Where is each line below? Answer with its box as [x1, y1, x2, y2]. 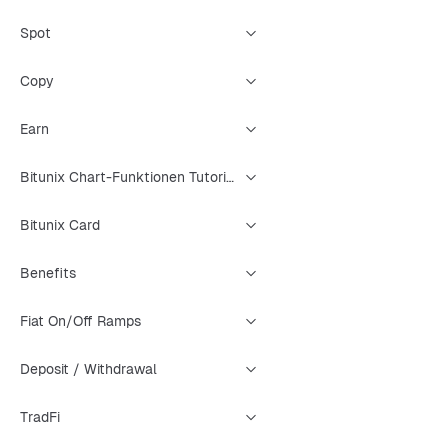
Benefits [20, 264, 76, 282]
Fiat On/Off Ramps [20, 312, 141, 330]
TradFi [20, 408, 60, 426]
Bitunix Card [20, 216, 100, 234]
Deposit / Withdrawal [20, 360, 157, 378]
